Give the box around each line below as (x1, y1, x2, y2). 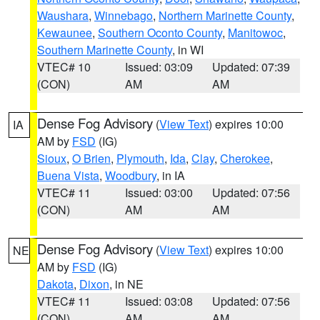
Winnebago (94, 7, 153, 24)
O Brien (72, 150, 111, 166)
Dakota (37, 276, 74, 292)
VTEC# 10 (37, 59, 91, 75)
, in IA (156, 167, 185, 184)
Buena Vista (37, 167, 99, 184)
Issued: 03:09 (124, 59, 193, 75)
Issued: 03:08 (124, 293, 193, 309)
